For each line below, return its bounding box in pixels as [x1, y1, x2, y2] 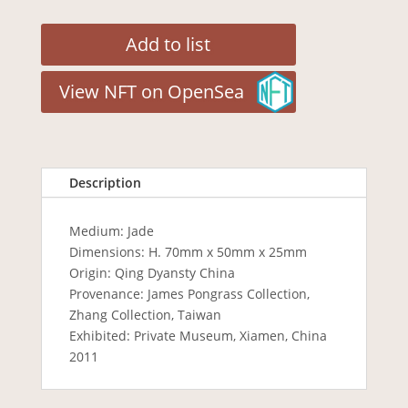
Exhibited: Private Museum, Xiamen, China [68, 326, 327, 344]
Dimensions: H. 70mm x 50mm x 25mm [68, 242, 307, 260]
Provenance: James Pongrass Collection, [68, 284, 310, 302]
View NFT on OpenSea [58, 78, 244, 104]
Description [68, 173, 141, 191]
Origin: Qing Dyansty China [68, 263, 235, 281]
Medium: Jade [68, 221, 154, 240]
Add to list [126, 31, 211, 56]
